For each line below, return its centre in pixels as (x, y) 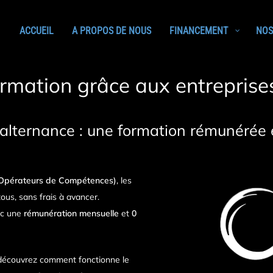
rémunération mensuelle (71, 213)
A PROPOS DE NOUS (112, 30)
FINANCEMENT (199, 30)
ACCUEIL (37, 30)
